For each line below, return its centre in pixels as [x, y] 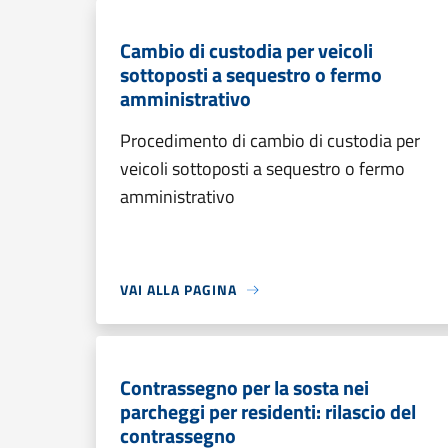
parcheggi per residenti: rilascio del [268, 411]
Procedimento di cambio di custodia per [270, 140]
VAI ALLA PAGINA [178, 289]
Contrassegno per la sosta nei [244, 387]
